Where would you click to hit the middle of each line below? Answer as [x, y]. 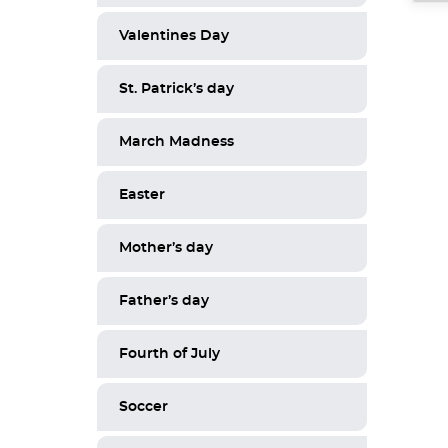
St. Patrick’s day [176, 89]
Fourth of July [169, 354]
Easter [142, 195]
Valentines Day [174, 36]
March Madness [176, 142]
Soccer [143, 407]
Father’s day [164, 301]
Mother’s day [166, 248]
